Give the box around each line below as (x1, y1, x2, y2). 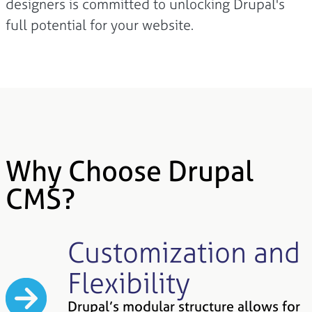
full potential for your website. (5, 15, 194, 34)
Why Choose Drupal (5, 152, 253, 190)
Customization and (67, 233, 300, 272)
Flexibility (67, 264, 190, 302)
